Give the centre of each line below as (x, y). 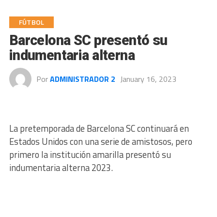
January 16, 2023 (148, 79)
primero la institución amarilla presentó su (90, 155)
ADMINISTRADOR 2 (82, 79)
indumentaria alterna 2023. (61, 168)
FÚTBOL (31, 22)
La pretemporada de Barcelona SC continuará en (99, 128)
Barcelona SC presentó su (88, 40)
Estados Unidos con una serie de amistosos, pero (101, 141)
